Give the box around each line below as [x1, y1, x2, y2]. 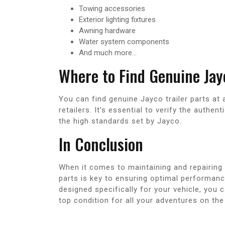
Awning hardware [79, 26, 136, 36]
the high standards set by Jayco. [59, 117, 182, 126]
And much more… [79, 48, 137, 58]
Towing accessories [79, 4, 145, 14]
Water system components [79, 37, 169, 47]
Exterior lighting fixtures [79, 15, 156, 25]
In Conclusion [59, 132, 143, 156]
